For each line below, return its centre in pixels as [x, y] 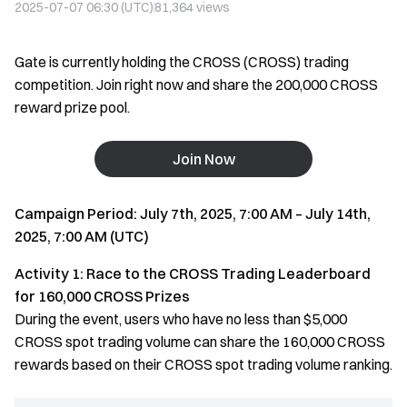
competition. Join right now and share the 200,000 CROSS [196, 84]
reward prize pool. [72, 107]
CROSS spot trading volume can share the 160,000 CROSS [200, 342]
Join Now [203, 159]
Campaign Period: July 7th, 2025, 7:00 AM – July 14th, [193, 213]
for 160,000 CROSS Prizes [102, 296]
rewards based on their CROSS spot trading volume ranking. [203, 364]
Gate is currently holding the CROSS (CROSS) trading [182, 62]
